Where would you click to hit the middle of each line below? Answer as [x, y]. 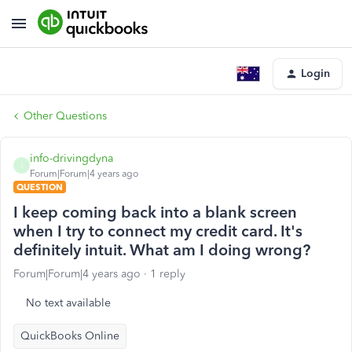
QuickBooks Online [70, 336]
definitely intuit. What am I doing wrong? [162, 250]
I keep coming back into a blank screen [155, 212]
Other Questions [65, 116]
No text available [68, 303]
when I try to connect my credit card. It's [158, 231]
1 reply [168, 274]
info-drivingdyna [71, 158]
